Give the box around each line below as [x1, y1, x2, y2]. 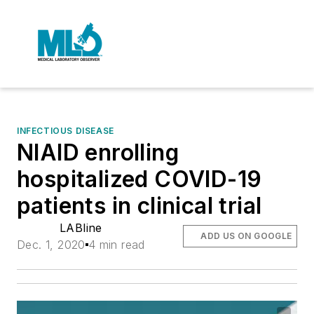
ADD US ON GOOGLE [200, 231, 292, 241]
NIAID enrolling [17, 139, 179, 166]
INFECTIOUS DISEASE [17, 125, 114, 136]
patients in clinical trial [17, 192, 262, 219]
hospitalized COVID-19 [17, 165, 262, 193]
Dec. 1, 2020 [17, 238, 86, 252]
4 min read [88, 238, 145, 252]
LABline [60, 221, 102, 235]
